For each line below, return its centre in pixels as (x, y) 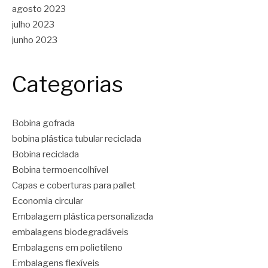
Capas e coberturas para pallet (74, 186)
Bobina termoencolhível (60, 170)
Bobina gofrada (43, 124)
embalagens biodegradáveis (70, 232)
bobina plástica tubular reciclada (77, 139)
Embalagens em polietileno (67, 248)
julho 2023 (33, 25)
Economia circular (48, 201)
